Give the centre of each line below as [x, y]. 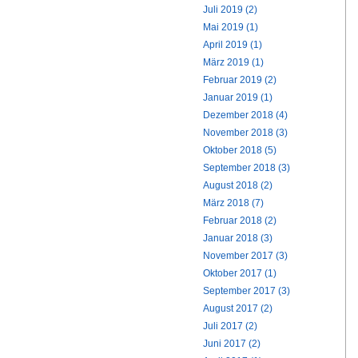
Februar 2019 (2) [240, 80]
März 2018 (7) [233, 203]
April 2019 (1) [233, 45]
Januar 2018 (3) [238, 238]
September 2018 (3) [247, 168]
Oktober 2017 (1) [240, 273]
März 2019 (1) [233, 62]
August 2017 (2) [238, 308]
